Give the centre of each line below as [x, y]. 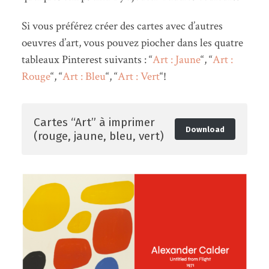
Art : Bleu [84, 77]
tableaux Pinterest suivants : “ [87, 60]
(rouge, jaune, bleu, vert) [98, 136]
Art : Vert [138, 77]
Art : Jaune [176, 60]
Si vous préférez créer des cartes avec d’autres [122, 26]
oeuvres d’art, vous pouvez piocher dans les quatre [132, 43]
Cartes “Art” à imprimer [94, 122]
